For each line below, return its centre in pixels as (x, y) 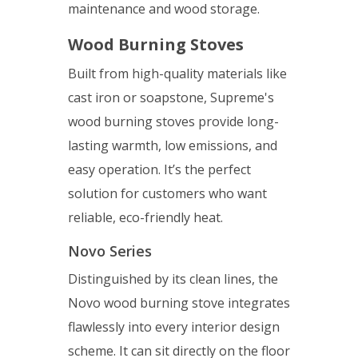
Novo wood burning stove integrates (179, 303)
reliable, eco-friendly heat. (149, 218)
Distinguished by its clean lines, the (173, 279)
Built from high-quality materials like (177, 74)
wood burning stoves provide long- (173, 122)
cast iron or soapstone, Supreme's (171, 98)
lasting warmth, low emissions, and (173, 146)
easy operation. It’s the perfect (159, 170)
